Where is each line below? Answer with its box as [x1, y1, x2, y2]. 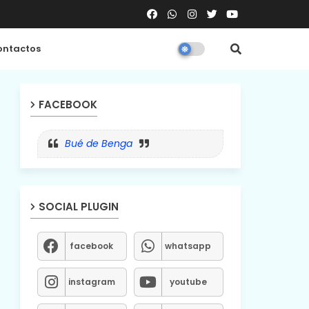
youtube [169, 276, 207, 288]
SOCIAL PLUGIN [38, 199, 119, 214]
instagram [68, 276, 115, 288]
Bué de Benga [64, 137, 132, 150]
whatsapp [165, 240, 211, 252]
